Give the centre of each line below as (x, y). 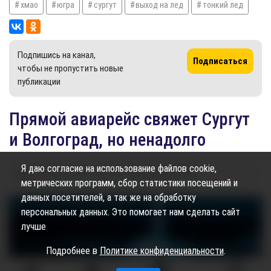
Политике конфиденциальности (162, 251)
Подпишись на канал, (57, 55)
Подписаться (220, 61)
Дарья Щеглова (168, 173)
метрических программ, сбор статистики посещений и (129, 183)
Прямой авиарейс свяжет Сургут (129, 119)
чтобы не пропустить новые (70, 68)
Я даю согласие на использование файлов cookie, (119, 168)
